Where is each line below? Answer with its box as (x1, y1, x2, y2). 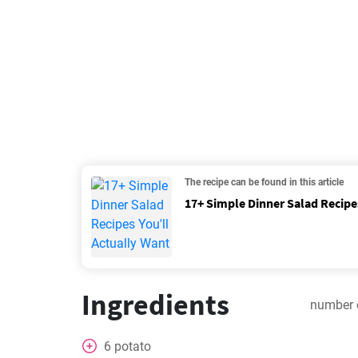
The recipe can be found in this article (185, 177, 344, 188)
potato (114, 339, 151, 354)
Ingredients (82, 287, 229, 323)
